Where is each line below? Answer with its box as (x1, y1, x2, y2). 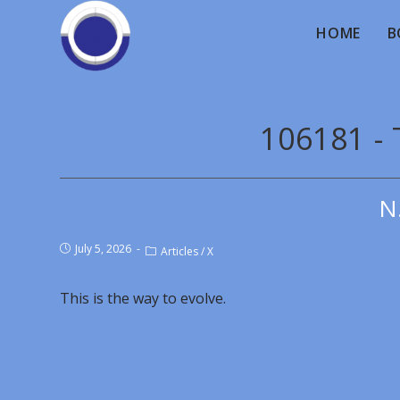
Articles (161, 244, 199, 259)
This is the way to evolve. (60, 288, 227, 308)
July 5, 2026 (75, 241, 132, 256)
